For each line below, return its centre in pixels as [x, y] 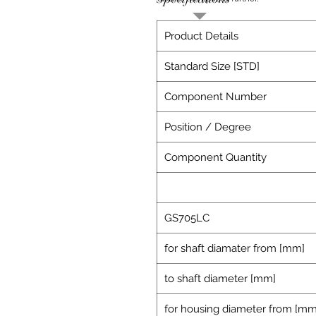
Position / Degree [208, 127]
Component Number [215, 97]
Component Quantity [215, 158]
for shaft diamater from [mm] [235, 249]
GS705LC [187, 218]
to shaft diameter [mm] [220, 279]
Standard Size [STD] [212, 67]
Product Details [201, 36]
